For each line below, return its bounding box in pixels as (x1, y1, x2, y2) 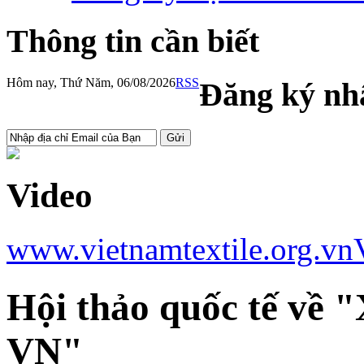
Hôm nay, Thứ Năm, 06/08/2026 (6, 75, 175, 89)
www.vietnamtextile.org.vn (6, 232, 353, 267)
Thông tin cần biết (6, 23, 259, 60)
